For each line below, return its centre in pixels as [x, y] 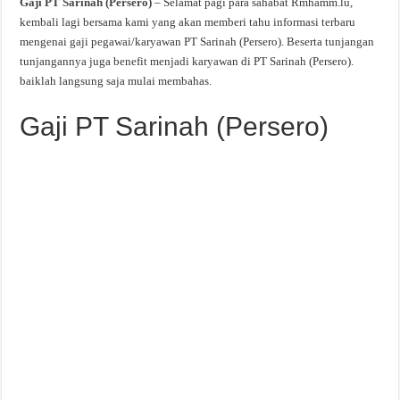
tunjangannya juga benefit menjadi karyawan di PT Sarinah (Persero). [187, 61]
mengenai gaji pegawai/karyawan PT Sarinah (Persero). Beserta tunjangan [197, 42]
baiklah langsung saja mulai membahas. [116, 81]
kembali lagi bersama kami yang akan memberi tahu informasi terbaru [188, 22]
